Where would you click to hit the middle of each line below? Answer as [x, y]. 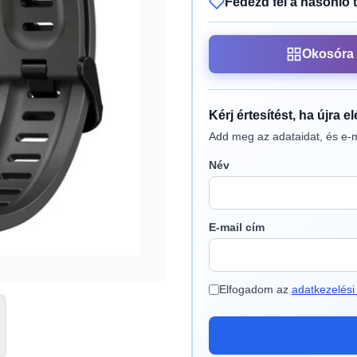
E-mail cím [237, 227]
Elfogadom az [255, 289]
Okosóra [328, 54]
